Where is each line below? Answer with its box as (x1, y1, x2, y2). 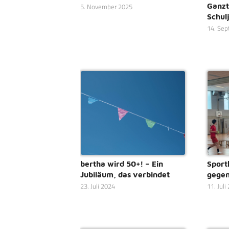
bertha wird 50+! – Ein (80, 159, 163, 169)
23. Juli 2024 (80, 181, 115, 192)
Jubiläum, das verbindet (80, 170, 170, 179)
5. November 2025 (80, 2, 132, 12)
